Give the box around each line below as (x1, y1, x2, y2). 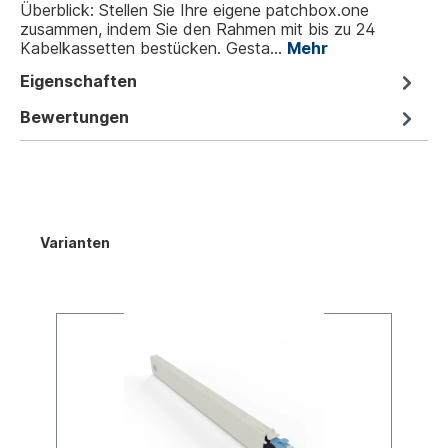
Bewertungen (20, 106, 129, 127)
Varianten (40, 234, 110, 251)
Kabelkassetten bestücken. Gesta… (20, 38, 287, 58)
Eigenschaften (20, 70, 137, 91)
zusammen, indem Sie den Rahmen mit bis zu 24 (20, 19, 376, 39)
